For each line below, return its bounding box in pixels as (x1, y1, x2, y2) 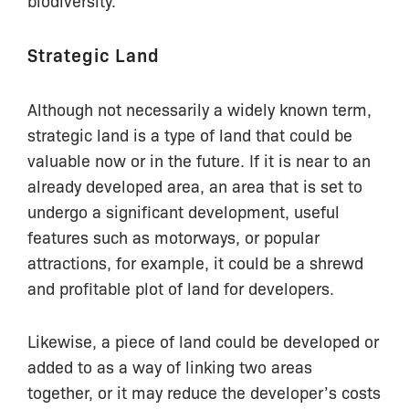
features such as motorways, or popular (27, 225, 320, 247)
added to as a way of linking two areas (27, 355, 312, 378)
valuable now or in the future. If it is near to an (27, 148, 371, 171)
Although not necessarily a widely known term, (27, 97, 372, 120)
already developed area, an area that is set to (27, 173, 362, 196)
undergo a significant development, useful (27, 199, 340, 222)
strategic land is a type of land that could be (27, 122, 352, 145)
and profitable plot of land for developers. (27, 276, 334, 299)
